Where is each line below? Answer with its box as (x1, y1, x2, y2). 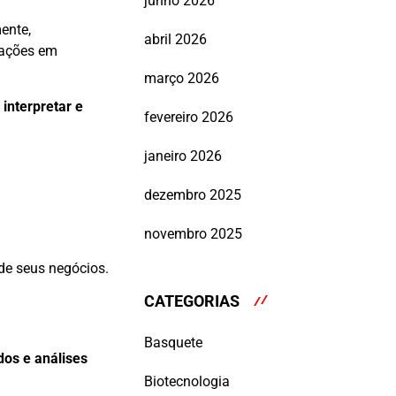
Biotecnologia (144, 372, 230, 390)
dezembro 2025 (144, 187, 241, 204)
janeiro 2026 (144, 148, 222, 165)
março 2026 (144, 70, 219, 88)
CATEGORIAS (144, 292, 240, 311)
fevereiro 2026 (144, 109, 233, 126)
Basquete (144, 333, 202, 351)
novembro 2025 (144, 225, 242, 243)
